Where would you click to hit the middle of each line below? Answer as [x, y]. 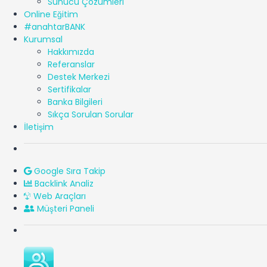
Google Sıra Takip [69, 171]
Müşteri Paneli [64, 208]
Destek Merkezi [79, 77]
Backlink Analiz [63, 183]
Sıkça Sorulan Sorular [91, 114]
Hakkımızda [71, 52]
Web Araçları [58, 196]
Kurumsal [43, 39]
